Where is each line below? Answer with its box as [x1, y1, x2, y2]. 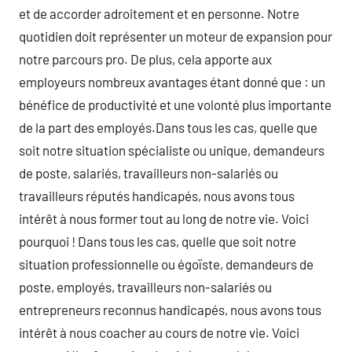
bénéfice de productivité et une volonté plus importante [19, 97, 332, 112]
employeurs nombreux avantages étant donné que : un [19, 74, 325, 90]
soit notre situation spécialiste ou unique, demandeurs [19, 142, 324, 158]
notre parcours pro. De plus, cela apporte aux [19, 51, 272, 67]
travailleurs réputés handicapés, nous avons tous [19, 188, 295, 203]
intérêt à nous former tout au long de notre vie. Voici [19, 211, 309, 226]
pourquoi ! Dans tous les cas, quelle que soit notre [19, 233, 296, 249]
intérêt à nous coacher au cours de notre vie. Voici [19, 324, 299, 340]
